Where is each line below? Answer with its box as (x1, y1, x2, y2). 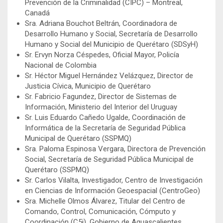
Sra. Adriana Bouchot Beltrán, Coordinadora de (25, 19, 177, 28)
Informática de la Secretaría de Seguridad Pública (25, 123, 186, 133)
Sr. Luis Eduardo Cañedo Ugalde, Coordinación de (25, 113, 186, 122)
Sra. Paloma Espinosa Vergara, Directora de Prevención (25, 144, 206, 154)
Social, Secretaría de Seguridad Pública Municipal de (25, 155, 194, 164)
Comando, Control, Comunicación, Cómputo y (25, 207, 176, 217)
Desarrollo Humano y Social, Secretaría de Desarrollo (25, 29, 198, 39)
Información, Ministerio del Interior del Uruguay (25, 103, 177, 112)
